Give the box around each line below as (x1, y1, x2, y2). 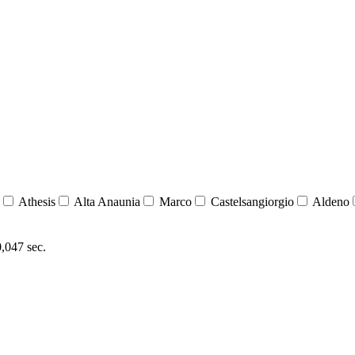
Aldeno (310, 195, 349, 209)
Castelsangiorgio (208, 195, 294, 209)
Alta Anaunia (71, 195, 140, 209)
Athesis (16, 195, 55, 209)
